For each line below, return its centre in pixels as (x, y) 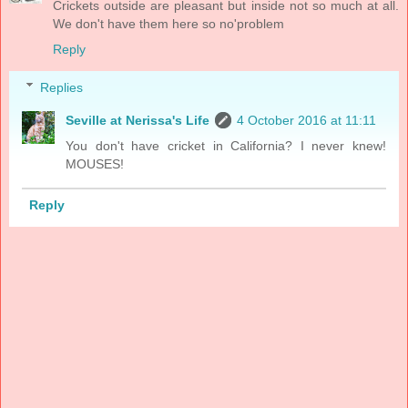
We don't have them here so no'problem (168, 23)
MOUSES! (95, 163)
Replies (62, 87)
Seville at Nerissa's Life (138, 120)
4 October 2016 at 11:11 (307, 120)
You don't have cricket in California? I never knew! (226, 145)
